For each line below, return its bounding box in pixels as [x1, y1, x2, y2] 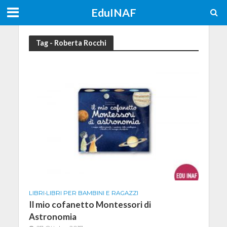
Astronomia [28, 211, 77, 222]
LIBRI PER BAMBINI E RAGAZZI [46, 189, 138, 197]
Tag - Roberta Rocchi [35, 38, 106, 47]
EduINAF [91, 6, 136, 19]
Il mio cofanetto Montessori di [28, 199, 151, 210]
